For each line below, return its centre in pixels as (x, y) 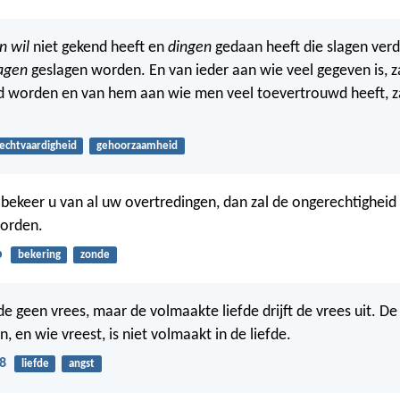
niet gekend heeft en (99, 47)
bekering (39, 254)
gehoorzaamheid (137, 146)
